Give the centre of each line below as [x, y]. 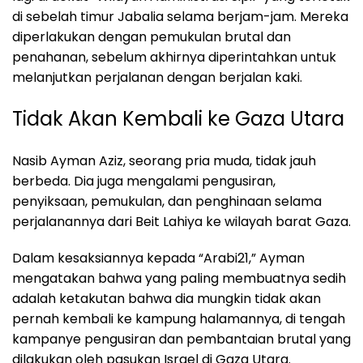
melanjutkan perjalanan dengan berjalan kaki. [157, 78]
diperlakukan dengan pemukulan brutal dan [152, 37]
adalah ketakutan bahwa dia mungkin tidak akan [167, 299]
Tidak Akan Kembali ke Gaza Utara [178, 119]
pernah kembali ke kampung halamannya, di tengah [179, 319]
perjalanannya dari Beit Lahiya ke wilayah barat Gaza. [181, 222]
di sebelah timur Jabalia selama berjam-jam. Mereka [180, 17]
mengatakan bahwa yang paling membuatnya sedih [179, 279]
